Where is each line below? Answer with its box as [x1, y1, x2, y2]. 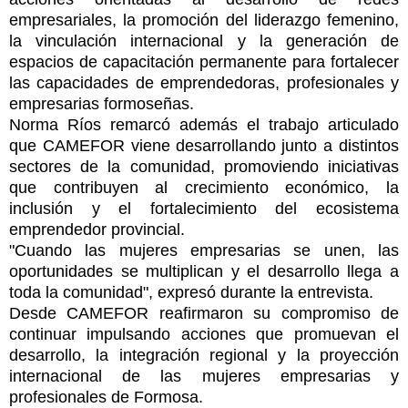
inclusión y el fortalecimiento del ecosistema [9, 199, 399, 219]
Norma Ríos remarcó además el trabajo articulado [9, 116, 399, 135]
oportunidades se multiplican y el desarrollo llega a [9, 262, 399, 281]
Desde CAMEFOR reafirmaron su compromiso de [9, 304, 399, 323]
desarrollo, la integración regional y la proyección [9, 346, 399, 365]
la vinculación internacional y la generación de [9, 32, 399, 51]
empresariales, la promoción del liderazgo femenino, [9, 11, 399, 30]
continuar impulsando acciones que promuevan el [9, 325, 399, 344]
